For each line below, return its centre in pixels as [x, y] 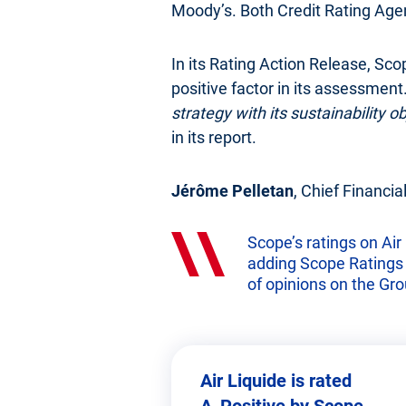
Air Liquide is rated [276, 380]
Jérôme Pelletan [232, 190]
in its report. [214, 137]
